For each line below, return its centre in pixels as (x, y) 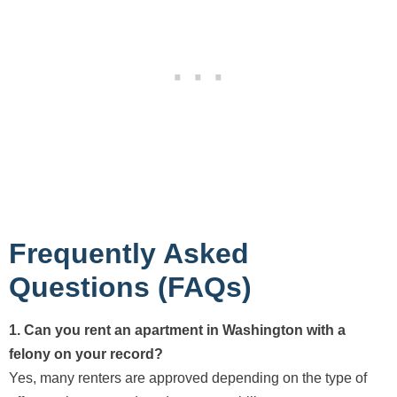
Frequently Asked (129, 253)
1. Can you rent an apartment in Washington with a (177, 330)
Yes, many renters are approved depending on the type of (188, 378)
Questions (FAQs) (130, 287)
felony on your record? (86, 354)
